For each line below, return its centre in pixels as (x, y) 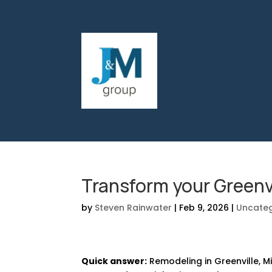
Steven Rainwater (134, 207)
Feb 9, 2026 (204, 207)
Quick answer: (114, 261)
